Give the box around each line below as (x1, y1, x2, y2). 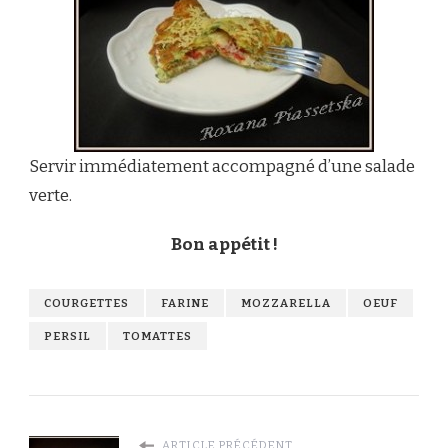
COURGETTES (44, 295, 129, 310)
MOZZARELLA (241, 295, 331, 310)
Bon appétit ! (170, 233, 278, 255)
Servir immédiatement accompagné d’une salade (29, 155, 415, 177)
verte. (29, 184, 72, 206)
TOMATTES (123, 328, 192, 343)
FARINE (161, 295, 209, 310)
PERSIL (44, 328, 91, 343)
